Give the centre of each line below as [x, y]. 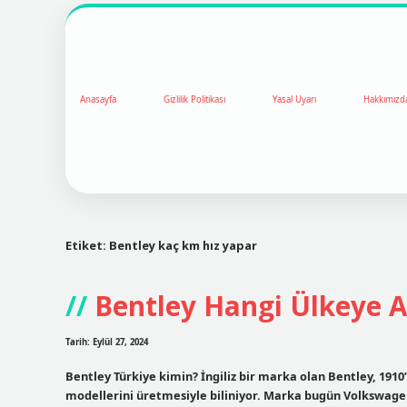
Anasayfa [98, 100]
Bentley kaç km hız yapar [183, 245]
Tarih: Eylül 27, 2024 [107, 342]
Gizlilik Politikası [194, 100]
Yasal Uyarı [294, 100]
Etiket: [87, 245]
